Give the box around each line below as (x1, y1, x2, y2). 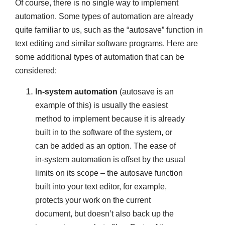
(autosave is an (118, 87, 174, 96)
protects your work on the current (35, 195, 151, 204)
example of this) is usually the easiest (35, 100, 168, 109)
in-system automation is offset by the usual (35, 155, 185, 164)
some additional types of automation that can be (15, 53, 184, 62)
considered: (15, 66, 57, 75)
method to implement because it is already (35, 114, 185, 123)
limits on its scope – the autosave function (35, 168, 183, 177)
